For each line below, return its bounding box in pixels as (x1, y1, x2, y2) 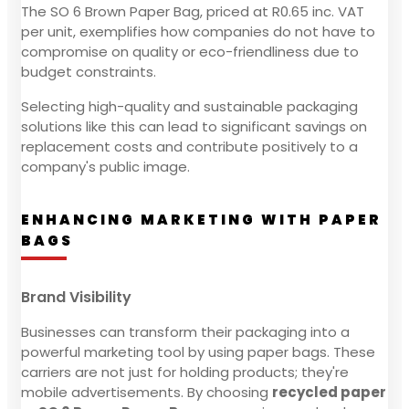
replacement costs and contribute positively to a (21, 136, 358, 156)
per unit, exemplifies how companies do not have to (21, 21, 375, 41)
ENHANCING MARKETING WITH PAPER (21, 209, 382, 229)
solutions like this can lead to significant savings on (21, 116, 367, 136)
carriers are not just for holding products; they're (21, 362, 349, 382)
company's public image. (21, 156, 190, 176)
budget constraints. (21, 61, 156, 81)
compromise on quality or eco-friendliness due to (21, 41, 359, 61)
